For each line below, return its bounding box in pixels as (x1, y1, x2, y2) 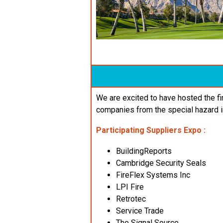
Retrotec (116, 194, 146, 204)
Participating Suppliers (96, 125, 184, 135)
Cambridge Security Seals (116, 158, 206, 168)
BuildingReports (116, 146, 172, 156)
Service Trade (116, 206, 164, 216)
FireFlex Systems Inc (116, 170, 190, 180)
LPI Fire (116, 182, 144, 192)
